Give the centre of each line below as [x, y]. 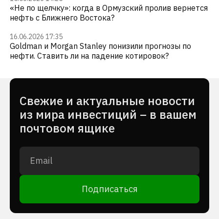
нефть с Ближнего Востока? [62, 18]
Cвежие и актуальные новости [107, 101]
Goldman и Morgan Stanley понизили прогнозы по [100, 46]
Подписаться [109, 189]
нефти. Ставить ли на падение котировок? [89, 56]
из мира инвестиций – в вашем [108, 114]
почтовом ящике [67, 128]
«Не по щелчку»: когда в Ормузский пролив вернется [109, 8]
